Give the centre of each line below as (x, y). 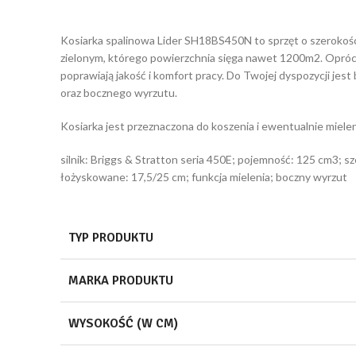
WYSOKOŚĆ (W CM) (123, 323)
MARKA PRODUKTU (121, 280)
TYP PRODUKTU (111, 237)
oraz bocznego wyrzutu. (119, 92)
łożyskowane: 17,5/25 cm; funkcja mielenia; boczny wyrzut (204, 176)
